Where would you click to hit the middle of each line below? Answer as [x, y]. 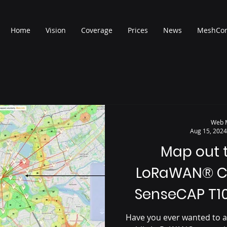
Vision [56, 30]
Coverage [97, 30]
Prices [138, 30]
